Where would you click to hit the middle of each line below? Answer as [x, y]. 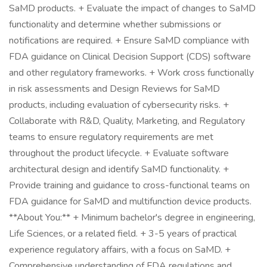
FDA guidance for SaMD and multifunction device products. [130, 201]
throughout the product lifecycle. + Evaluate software [119, 153]
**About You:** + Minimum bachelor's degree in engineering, [132, 218]
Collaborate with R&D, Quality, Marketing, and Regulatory [127, 121]
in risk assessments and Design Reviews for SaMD [114, 89]
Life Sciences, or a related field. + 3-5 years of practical [123, 234]
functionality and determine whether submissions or [115, 24]
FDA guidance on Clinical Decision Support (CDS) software [130, 57]
